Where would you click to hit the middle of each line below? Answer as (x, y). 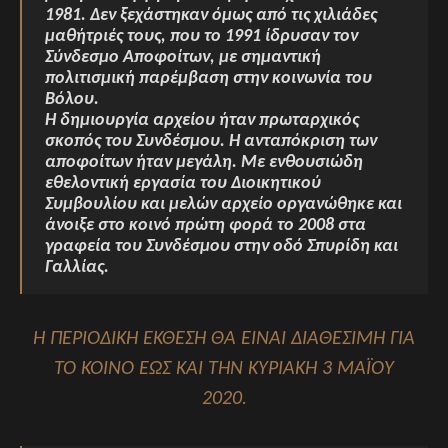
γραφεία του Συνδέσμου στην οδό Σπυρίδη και (221, 246)
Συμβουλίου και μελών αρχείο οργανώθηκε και (223, 204)
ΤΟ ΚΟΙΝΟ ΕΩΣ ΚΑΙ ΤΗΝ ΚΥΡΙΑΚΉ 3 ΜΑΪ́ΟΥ (224, 369)
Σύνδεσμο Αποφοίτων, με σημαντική (183, 57)
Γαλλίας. (77, 267)
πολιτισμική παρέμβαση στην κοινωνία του (208, 78)
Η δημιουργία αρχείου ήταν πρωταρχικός (202, 120)
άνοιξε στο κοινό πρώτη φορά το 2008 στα (205, 225)
